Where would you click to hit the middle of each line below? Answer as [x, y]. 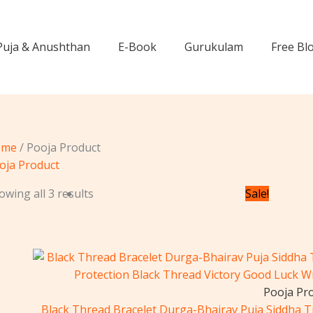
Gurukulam [214, 47]
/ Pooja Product [59, 147]
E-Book [137, 47]
